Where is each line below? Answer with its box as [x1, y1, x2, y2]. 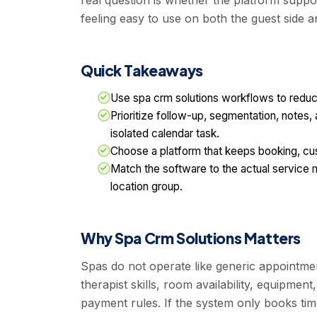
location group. [110, 180, 183, 194]
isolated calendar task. [110, 127, 219, 141]
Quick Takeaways [81, 61, 203, 81]
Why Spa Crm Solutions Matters [81, 229, 301, 248]
